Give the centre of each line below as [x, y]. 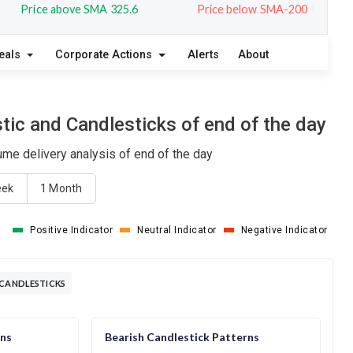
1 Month [61, 189]
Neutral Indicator [177, 230]
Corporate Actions [106, 54]
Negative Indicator [284, 230]
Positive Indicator [72, 230]
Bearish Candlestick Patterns [182, 336]
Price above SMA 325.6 [79, 9]
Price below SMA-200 [252, 9]
